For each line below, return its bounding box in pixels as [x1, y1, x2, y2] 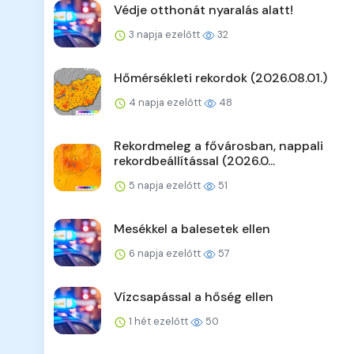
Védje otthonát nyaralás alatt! [114, 2, 293, 19]
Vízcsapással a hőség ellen [114, 288, 273, 306]
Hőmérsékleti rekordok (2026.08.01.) [114, 70, 327, 87]
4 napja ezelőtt [126, 96, 204, 110]
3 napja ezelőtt [126, 28, 202, 42]
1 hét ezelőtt [126, 314, 190, 329]
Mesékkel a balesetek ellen [114, 220, 270, 238]
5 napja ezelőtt [126, 179, 203, 193]
